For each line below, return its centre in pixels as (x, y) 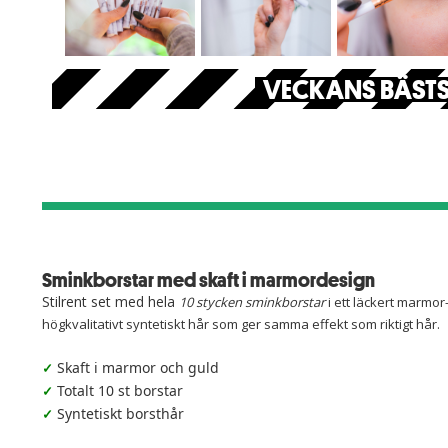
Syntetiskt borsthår (120, 413)
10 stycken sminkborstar (252, 302)
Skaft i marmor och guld (138, 367)
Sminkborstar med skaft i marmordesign (208, 280)
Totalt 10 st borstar (120, 390)
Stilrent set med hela (110, 301)
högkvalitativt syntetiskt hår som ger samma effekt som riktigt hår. (241, 324)
